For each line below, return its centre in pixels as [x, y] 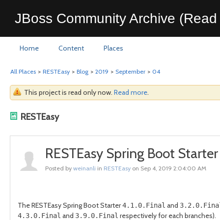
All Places [23, 71]
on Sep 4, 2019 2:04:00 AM [168, 168]
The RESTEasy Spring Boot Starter [70, 205]
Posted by [59, 168]
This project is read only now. [69, 92]
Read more [131, 92]
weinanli [84, 168]
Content [71, 48]
